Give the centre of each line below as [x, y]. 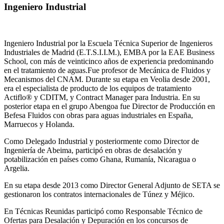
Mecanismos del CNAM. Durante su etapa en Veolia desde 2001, [107, 79]
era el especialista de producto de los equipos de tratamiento [98, 88]
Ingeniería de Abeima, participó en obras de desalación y [93, 150]
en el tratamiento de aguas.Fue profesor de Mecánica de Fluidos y [107, 70]
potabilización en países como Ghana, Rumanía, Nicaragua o [100, 159]
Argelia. [17, 168]
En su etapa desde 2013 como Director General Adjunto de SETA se [112, 185]
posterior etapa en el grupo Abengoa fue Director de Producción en [109, 106]
